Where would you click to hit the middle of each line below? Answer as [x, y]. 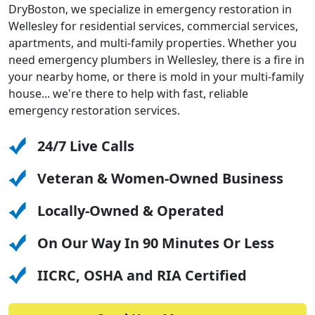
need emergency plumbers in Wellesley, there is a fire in [156, 59]
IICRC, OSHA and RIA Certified [142, 275]
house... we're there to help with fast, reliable [128, 93]
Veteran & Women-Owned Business [160, 178]
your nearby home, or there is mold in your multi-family [156, 76]
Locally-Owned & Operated [131, 210]
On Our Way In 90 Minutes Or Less [156, 243]
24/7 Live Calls [86, 146]
